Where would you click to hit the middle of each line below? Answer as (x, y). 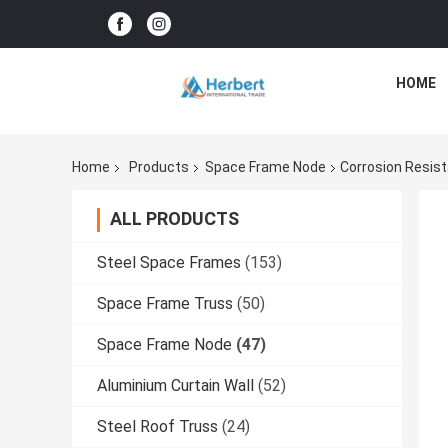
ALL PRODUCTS (174, 219)
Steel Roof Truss (157, 427)
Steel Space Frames (169, 263)
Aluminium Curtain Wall (175, 386)
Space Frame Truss (165, 304)
